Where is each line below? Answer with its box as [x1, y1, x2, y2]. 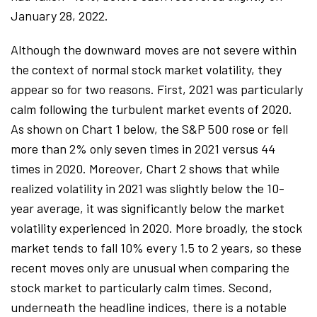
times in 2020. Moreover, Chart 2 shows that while [11, 161, 279, 176]
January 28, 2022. [11, 8, 108, 23]
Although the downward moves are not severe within [11, 42, 296, 57]
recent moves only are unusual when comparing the [11, 260, 289, 275]
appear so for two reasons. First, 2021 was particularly [11, 81, 303, 97]
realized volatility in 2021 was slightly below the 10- [11, 180, 284, 196]
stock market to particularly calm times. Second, [11, 279, 272, 295]
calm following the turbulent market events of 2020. [11, 101, 292, 117]
